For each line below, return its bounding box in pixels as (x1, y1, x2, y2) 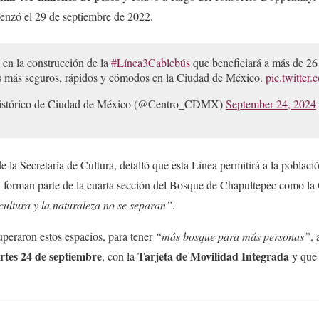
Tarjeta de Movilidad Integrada (137, 247, 292, 264)
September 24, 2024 (226, 95, 316, 111)
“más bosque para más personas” (155, 228, 310, 244)
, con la (102, 248, 137, 263)
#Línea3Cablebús (111, 54, 190, 70)
